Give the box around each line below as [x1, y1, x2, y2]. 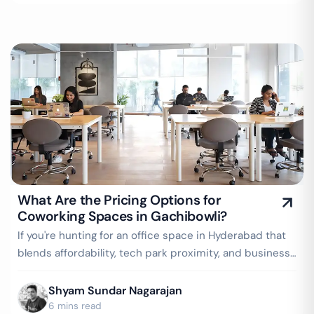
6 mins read [48, 300, 102, 312]
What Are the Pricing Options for [18, 191, 221, 209]
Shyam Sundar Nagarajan [48, 283, 182, 298]
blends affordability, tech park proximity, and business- [18, 246, 296, 260]
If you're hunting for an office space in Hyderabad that [18, 228, 286, 243]
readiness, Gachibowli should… [18, 264, 171, 278]
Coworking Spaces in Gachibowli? [18, 207, 228, 225]
